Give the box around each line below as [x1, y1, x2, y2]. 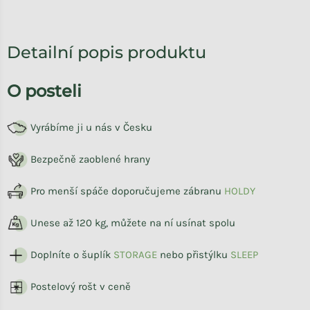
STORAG [113, 248, 152, 261]
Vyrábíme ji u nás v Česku [28, 120, 152, 134]
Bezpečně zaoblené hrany [28, 152, 150, 165]
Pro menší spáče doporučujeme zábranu [28, 184, 224, 197]
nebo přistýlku [160, 248, 228, 261]
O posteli [7, 81, 82, 101]
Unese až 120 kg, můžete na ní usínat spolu [28, 216, 235, 229]
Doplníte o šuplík [28, 248, 111, 261]
